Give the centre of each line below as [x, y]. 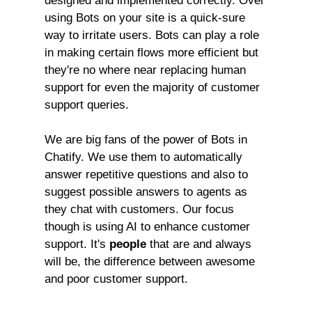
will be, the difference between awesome [150, 262]
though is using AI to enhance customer [147, 227]
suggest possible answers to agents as [146, 192]
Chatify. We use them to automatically [143, 157]
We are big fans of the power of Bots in [146, 140]
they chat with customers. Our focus [139, 209]
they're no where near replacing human [145, 70]
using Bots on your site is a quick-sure [145, 18]
